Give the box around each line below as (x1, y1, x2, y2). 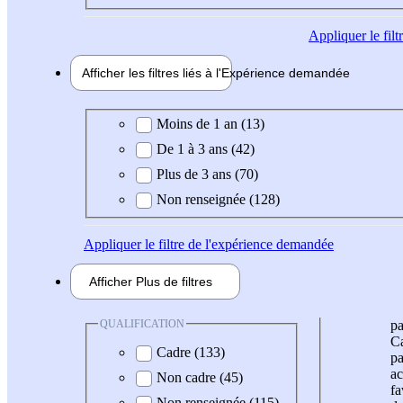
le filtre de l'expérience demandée (141, 236, 334, 252)
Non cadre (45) (157, 370, 243, 386)
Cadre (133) (157, 345, 225, 361)
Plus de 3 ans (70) (157, 166, 258, 182)
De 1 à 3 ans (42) (157, 140, 255, 157)
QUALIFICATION (100, 317, 184, 330)
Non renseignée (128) (157, 191, 280, 207)
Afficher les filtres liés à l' (82, 66, 221, 81)
